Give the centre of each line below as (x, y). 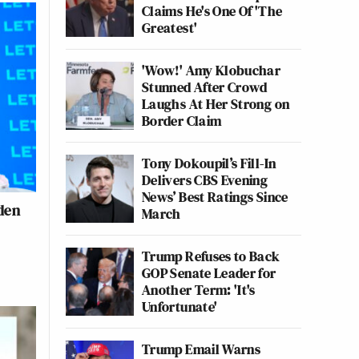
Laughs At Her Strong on (216, 104)
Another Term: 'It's (199, 290)
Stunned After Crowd (205, 87)
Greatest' (170, 28)
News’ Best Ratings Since (215, 197)
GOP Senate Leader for (209, 273)
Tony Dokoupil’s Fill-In (209, 163)
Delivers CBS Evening (205, 180)
